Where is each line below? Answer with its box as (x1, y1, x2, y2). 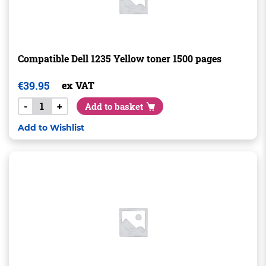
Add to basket (84, 100, 143, 112)
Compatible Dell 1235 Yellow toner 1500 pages (17, 52, 221, 65)
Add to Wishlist (17, 122, 84, 133)
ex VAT (61, 79, 94, 91)
